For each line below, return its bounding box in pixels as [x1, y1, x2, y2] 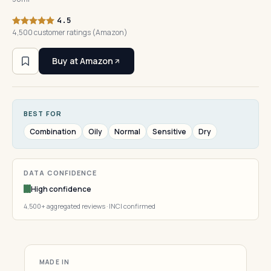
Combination [30, 126, 76, 137]
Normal [114, 126, 140, 137]
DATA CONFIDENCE [24, 168, 97, 177]
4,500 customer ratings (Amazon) [12, 27, 128, 38]
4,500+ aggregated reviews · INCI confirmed [24, 201, 155, 211]
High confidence [31, 183, 91, 194]
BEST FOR [24, 109, 62, 118]
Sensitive [152, 126, 186, 137]
